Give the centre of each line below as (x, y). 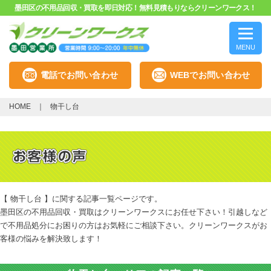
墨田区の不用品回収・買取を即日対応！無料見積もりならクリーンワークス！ (135, 8)
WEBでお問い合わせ (210, 75)
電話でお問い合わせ (79, 75)
